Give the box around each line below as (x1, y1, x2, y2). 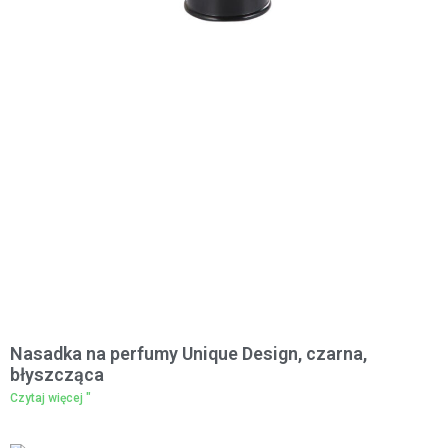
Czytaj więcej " (10, 391, 91, 405)
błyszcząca (10, 364, 104, 385)
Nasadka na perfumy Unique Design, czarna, (10, 343, 367, 364)
